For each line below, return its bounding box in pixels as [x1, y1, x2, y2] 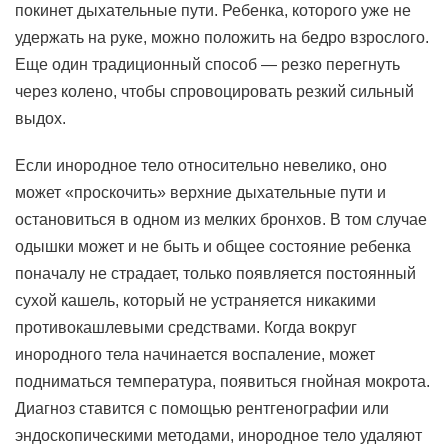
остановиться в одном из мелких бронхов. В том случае [15, 211, 427, 228]
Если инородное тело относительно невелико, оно [15, 157, 387, 174]
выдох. [15, 110, 66, 127]
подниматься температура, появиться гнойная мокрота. [15, 373, 430, 390]
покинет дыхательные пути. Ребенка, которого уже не [15, 2, 411, 19]
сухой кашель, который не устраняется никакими [15, 292, 376, 309]
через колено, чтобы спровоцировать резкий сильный [15, 83, 414, 100]
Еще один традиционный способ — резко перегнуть [15, 56, 400, 73]
